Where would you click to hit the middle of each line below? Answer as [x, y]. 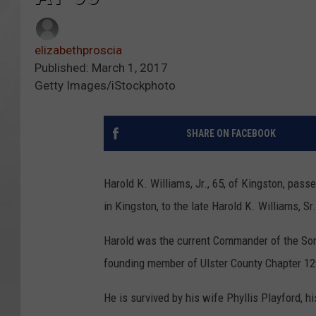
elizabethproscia [78, 50]
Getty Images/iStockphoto [105, 86]
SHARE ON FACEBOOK [231, 134]
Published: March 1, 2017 [101, 68]
